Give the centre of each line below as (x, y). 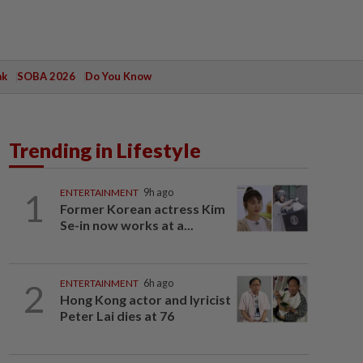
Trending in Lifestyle (105, 150)
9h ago (158, 192)
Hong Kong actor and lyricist (145, 299)
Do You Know (118, 76)
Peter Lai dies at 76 (117, 316)
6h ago (158, 283)
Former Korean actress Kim (142, 209)
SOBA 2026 (46, 76)
